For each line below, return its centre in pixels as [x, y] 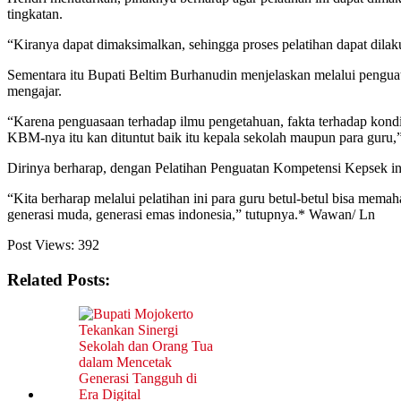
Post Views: [41, 244]
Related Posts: [59, 279]
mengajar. [34, 90]
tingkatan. [35, 13]
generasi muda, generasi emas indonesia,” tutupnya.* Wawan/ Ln [191, 214]
